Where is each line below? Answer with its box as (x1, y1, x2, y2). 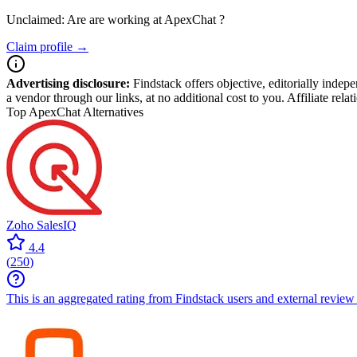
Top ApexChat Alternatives (6, 105, 143, 119)
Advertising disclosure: (6, 76, 130, 90)
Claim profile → (6, 40, 88, 53)
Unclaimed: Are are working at (6, 13, 164, 26)
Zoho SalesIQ (6, 218, 76, 232)
